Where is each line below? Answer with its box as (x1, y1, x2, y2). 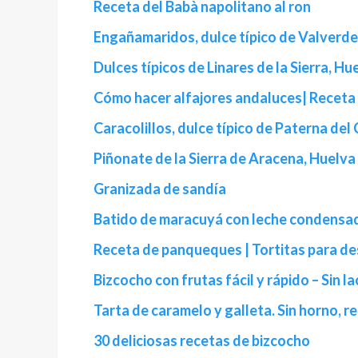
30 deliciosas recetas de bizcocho (93, 332, 310, 350)
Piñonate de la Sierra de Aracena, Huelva (93, 149, 356, 168)
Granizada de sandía (93, 180, 226, 198)
